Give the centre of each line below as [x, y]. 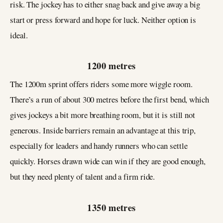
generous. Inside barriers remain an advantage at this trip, [103, 130]
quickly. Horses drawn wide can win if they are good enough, [108, 161]
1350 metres [111, 208]
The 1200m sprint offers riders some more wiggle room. [101, 84]
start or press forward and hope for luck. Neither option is [103, 19]
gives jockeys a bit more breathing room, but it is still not [103, 115]
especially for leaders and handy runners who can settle [99, 146]
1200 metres [111, 66]
